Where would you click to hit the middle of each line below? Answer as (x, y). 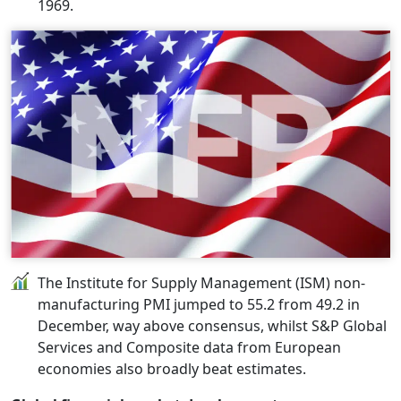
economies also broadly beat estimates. (172, 368)
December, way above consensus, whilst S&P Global (212, 325)
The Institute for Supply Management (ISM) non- (201, 282)
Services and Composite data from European (189, 347)
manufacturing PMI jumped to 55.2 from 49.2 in (199, 304)
